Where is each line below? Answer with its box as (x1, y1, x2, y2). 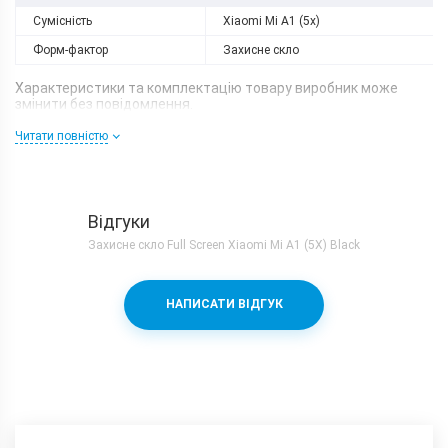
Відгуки (88, 210, 150, 232)
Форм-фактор (33, 42, 108, 57)
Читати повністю (15, 128, 108, 143)
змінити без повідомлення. (15, 95, 193, 112)
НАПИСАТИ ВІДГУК (165, 297, 283, 312)
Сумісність (33, 13, 92, 28)
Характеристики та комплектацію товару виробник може (15, 79, 398, 96)
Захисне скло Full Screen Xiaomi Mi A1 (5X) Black (88, 237, 360, 252)
